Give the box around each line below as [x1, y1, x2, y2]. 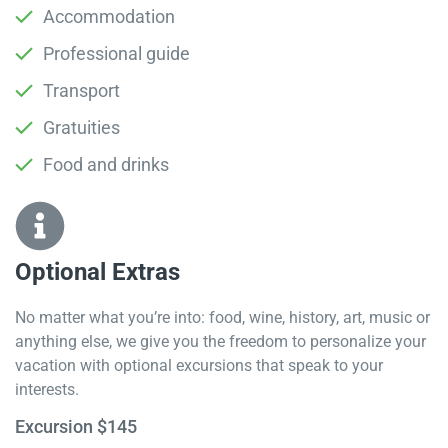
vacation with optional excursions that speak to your [15, 355, 383, 375]
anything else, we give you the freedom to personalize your [15, 331, 426, 351]
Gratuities [43, 116, 120, 138]
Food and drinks [43, 153, 169, 175]
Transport [43, 79, 120, 101]
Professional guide [43, 42, 190, 64]
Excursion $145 [15, 415, 137, 437]
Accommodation [43, 5, 175, 27]
